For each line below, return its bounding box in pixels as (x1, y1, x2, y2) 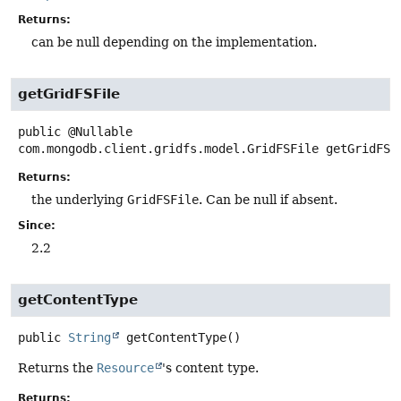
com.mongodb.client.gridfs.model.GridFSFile (18, 141, 319, 156)
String (68, 330, 111, 346)
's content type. (162, 361, 259, 376)
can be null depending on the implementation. (31, 34, 317, 49)
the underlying (31, 192, 127, 208)
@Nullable (68, 124, 132, 139)
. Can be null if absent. (199, 192, 337, 208)
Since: (18, 219, 55, 233)
